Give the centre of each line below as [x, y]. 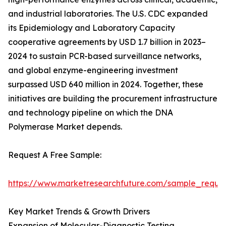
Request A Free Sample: [55, 155]
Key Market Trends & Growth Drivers [79, 212]
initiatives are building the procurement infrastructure [113, 99]
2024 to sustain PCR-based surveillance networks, [105, 56]
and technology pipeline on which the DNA [91, 113]
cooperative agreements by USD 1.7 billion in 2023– [107, 42]
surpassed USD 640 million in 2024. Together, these [106, 84]
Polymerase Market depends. [65, 127]
